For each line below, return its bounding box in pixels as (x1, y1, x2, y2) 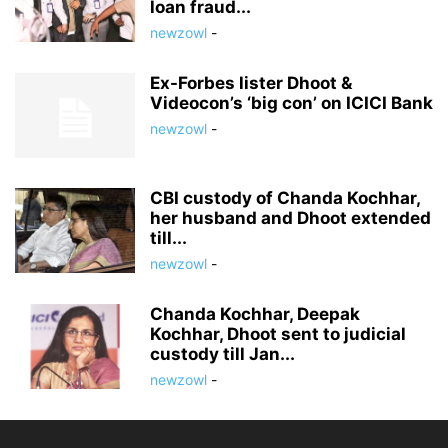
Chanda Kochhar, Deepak (150, 304, 360, 324)
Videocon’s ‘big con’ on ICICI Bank (150, 93, 433, 113)
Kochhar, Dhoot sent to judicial (150, 324, 406, 344)
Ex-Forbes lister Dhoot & (150, 73, 352, 93)
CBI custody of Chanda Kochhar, (150, 188, 420, 208)
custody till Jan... (150, 344, 295, 364)
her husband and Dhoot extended (150, 208, 431, 228)
